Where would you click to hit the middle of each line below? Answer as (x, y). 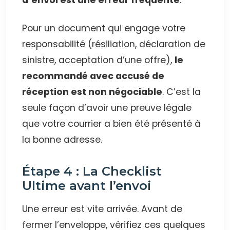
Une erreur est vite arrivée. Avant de (102, 209)
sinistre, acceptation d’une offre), (99, 60)
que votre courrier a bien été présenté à (112, 123)
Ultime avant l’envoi (87, 185)
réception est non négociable (92, 92)
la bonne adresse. (62, 139)
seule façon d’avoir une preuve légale (107, 108)
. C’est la (182, 92)
